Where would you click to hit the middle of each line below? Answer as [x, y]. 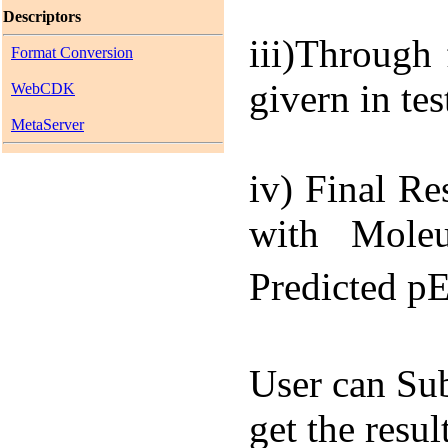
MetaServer [47, 124]
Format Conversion [72, 52]
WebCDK [43, 88]
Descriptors [42, 16]
